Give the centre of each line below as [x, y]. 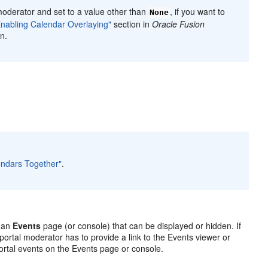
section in [132, 24]
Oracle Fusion [179, 24]
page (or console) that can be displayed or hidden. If [141, 225]
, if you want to [198, 11]
